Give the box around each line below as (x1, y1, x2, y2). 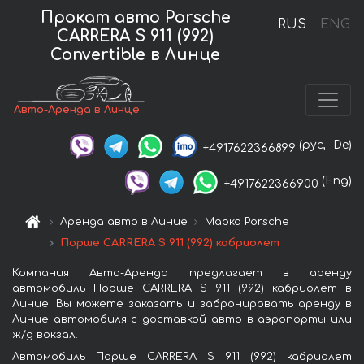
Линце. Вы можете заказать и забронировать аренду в (12, 297, 352, 310)
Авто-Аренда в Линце (14, 104, 141, 116)
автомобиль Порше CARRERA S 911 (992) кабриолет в (12, 282, 352, 294)
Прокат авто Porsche (40, 8, 231, 26)
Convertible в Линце (50, 45, 221, 63)
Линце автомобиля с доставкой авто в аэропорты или (12, 313, 352, 325)
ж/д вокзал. (12, 328, 78, 340)
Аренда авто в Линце (60, 215, 188, 227)
